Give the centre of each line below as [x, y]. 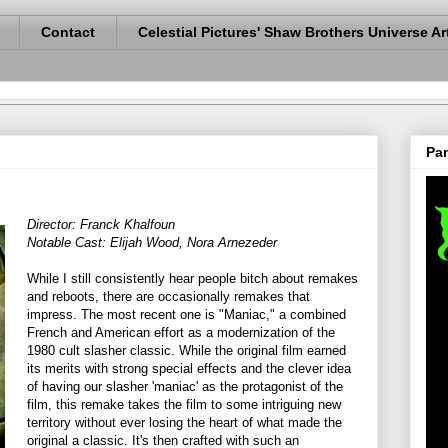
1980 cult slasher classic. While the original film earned [186, 350]
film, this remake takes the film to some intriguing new [184, 404]
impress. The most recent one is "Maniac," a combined [186, 314]
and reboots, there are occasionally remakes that [168, 296]
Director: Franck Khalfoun [101, 224]
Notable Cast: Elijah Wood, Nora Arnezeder [152, 242]
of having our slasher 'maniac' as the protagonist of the [185, 386]
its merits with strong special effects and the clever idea [189, 368]
